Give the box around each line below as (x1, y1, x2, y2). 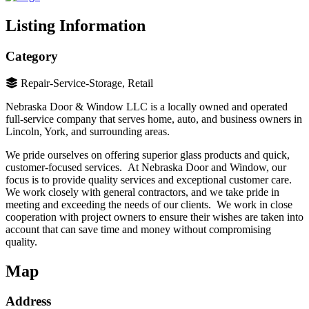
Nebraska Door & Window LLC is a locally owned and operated (6, 100, 288, 112)
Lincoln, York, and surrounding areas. (6, 125, 170, 137)
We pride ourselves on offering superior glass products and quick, (6, 148, 290, 161)
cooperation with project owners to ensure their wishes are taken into (6, 210, 303, 223)
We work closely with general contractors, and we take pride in (6, 186, 279, 198)
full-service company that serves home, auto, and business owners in (6, 112, 302, 125)
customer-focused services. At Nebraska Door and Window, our (6, 161, 286, 173)
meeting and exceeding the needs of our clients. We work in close (6, 198, 292, 210)
